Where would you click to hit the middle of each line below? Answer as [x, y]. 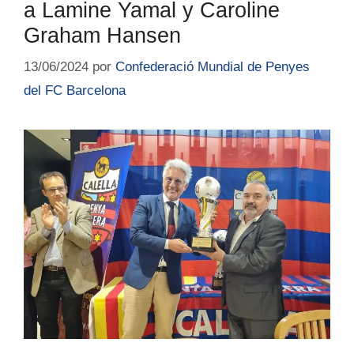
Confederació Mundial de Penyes [213, 66]
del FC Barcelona [75, 90]
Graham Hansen [102, 36]
